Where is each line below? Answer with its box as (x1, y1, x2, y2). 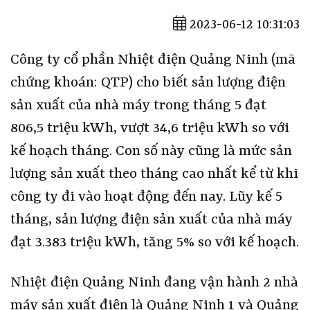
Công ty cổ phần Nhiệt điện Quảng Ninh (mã (10, 51, 295, 69)
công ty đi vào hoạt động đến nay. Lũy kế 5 (10, 188, 282, 206)
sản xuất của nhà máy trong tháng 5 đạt (10, 97, 266, 114)
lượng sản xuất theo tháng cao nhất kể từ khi (10, 165, 298, 183)
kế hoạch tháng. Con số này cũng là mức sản (10, 143, 292, 160)
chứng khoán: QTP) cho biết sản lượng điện (10, 74, 286, 91)
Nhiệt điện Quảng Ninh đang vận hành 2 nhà (10, 274, 298, 291)
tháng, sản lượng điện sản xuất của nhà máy (10, 211, 293, 228)
